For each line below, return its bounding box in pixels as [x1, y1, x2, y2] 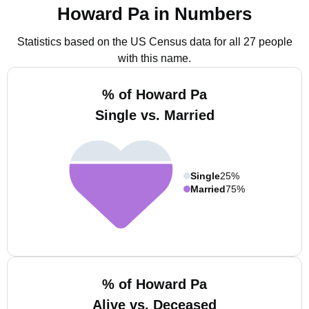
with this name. [118, 52, 191, 64]
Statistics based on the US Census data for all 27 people [17, 36, 292, 48]
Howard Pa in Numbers [57, 3, 252, 24]
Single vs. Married [94, 108, 215, 123]
